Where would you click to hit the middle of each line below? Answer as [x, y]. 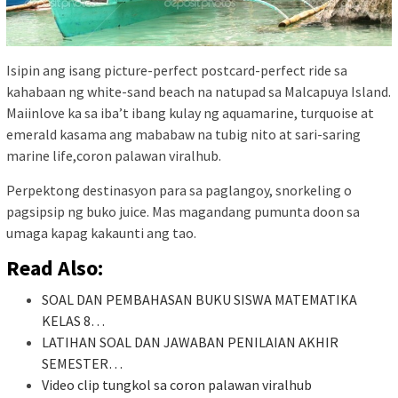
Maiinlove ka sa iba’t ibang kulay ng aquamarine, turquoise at [190, 112]
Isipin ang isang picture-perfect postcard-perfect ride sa [177, 70]
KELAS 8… [73, 320]
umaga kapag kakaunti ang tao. [101, 232]
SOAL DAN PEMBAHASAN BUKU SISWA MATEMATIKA [199, 299]
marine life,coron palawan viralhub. [114, 155]
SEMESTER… [82, 363]
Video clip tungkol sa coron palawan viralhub [177, 384]
